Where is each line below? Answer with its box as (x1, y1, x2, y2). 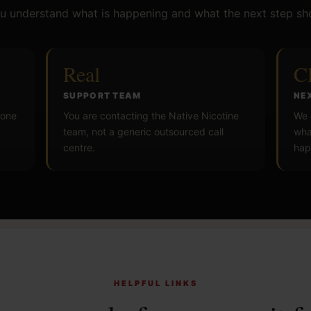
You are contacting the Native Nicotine (63, 109, 239, 121)
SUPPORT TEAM (63, 90, 142, 101)
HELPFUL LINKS (113, 278, 198, 289)
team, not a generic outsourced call (63, 125, 224, 137)
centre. (63, 141, 95, 153)
